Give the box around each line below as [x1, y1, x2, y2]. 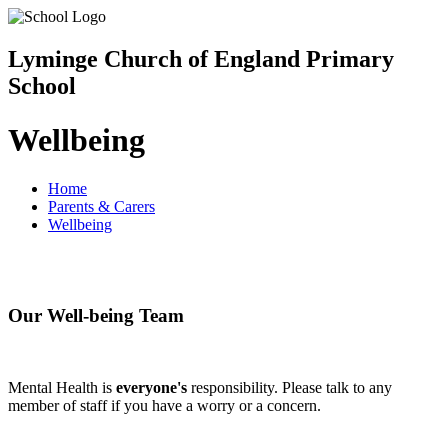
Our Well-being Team [8, 304, 184, 326]
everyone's [116, 379, 191, 397]
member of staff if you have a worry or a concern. [8, 397, 321, 415]
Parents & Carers [48, 198, 155, 216]
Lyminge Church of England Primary [8, 46, 394, 73]
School [8, 73, 76, 100]
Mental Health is [8, 379, 116, 397]
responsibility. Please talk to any [191, 379, 392, 397]
